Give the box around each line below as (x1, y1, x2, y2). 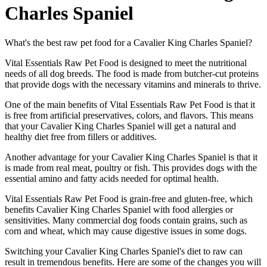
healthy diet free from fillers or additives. (5, 131, 157, 142)
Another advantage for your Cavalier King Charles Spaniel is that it (5, 151, 257, 162)
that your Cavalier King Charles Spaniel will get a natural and (5, 120, 236, 131)
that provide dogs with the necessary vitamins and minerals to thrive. (5, 79, 261, 89)
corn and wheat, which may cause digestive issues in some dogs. (5, 225, 247, 236)
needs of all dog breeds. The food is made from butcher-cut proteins (5, 68, 259, 79)
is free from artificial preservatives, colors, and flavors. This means (5, 110, 253, 120)
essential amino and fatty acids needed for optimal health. (5, 173, 219, 184)
